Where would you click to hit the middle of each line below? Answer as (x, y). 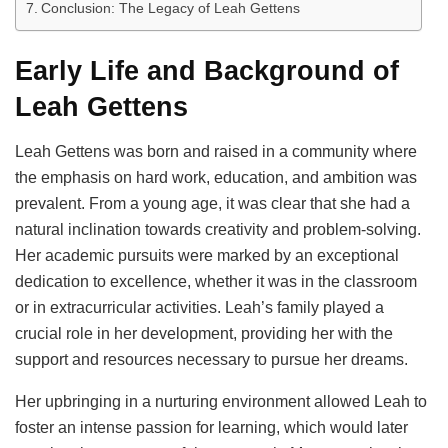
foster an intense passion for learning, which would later (211, 428)
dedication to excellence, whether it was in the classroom (216, 282)
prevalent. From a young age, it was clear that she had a (212, 204)
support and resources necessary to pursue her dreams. (211, 360)
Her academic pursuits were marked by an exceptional (207, 256)
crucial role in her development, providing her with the (204, 334)
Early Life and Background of (207, 71)
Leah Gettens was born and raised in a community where (216, 152)
